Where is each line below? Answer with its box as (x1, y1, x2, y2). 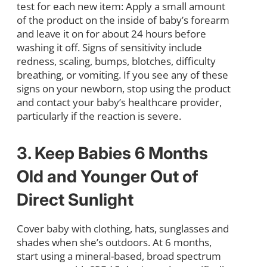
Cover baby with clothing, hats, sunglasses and (17, 221, 229, 235)
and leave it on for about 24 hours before (17, 26, 206, 41)
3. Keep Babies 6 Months (17, 142, 208, 163)
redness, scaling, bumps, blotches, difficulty (17, 54, 216, 68)
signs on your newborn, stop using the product (17, 81, 231, 95)
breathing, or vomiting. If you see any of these (17, 67, 228, 82)
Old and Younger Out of (17, 166, 198, 187)
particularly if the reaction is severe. (17, 108, 181, 123)
